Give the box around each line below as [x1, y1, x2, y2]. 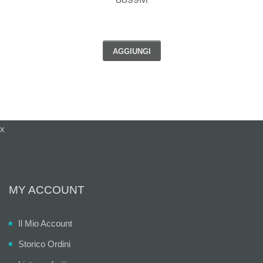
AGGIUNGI [112, 47, 151, 56]
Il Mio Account [18, 218, 72, 228]
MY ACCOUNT [9, 184, 85, 196]
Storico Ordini [18, 239, 70, 249]
